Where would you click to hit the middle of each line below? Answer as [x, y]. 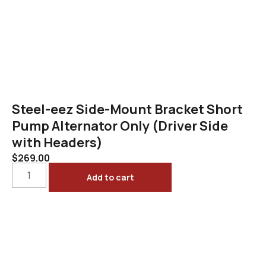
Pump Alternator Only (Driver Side [120, 126]
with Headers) [57, 142]
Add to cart [110, 177]
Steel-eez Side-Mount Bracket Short [127, 109]
